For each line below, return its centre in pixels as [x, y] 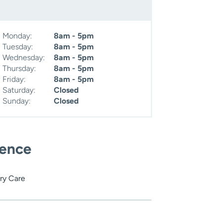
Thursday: [19, 69]
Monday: [18, 36]
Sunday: [17, 101]
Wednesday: [24, 58]
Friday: [14, 79]
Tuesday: [18, 47]
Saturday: [19, 90]
